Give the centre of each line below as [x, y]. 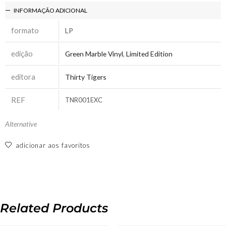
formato [25, 30]
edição [22, 53]
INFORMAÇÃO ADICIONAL [50, 10]
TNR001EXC [84, 100]
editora [23, 76]
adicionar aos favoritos [53, 145]
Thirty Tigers [86, 77]
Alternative [21, 124]
